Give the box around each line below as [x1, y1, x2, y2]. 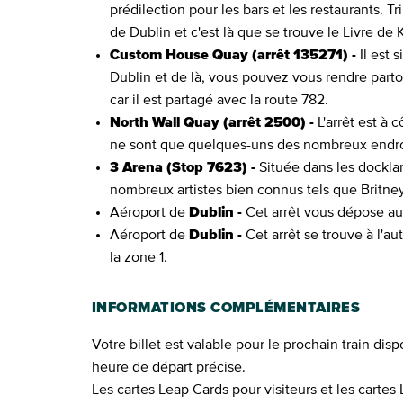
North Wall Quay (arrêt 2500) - [110, 115, 314, 130]
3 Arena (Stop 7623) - [110, 160, 255, 175]
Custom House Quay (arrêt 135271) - [110, 48, 356, 62]
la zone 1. [110, 250, 167, 264]
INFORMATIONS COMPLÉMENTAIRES [92, 300, 361, 315]
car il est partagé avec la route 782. [110, 93, 328, 107]
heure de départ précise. [92, 360, 246, 374]
